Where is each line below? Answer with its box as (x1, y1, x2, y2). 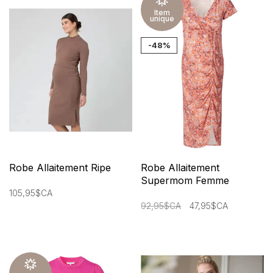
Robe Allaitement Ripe (9, 161, 111, 174)
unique (150, 14, 174, 24)
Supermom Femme (141, 174, 229, 186)
